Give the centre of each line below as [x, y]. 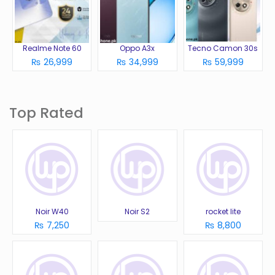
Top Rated [46, 112]
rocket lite [223, 212]
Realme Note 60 [52, 48]
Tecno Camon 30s [223, 48]
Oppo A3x [137, 48]
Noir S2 [137, 212]
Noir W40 [52, 212]
